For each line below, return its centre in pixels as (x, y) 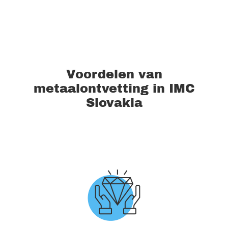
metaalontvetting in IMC (114, 89)
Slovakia (114, 103)
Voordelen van (114, 74)
